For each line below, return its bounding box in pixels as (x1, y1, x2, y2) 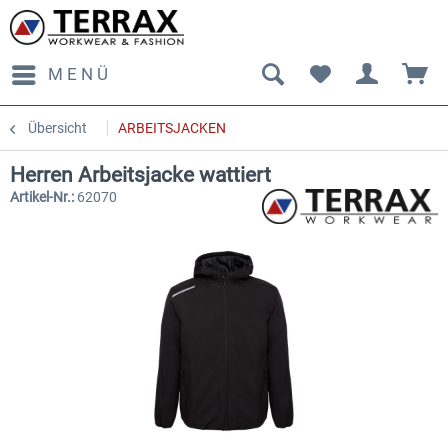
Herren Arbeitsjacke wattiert (10, 163, 271, 187)
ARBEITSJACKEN (118, 120, 226, 136)
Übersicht (28, 120, 87, 136)
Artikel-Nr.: (10, 189, 77, 205)
